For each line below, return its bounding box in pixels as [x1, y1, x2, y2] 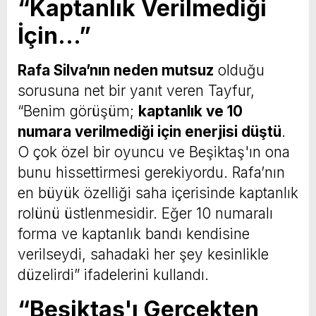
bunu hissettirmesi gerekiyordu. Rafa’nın [18, 163, 285, 181]
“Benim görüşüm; [18, 102, 138, 120]
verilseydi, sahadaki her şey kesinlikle [18, 245, 269, 263]
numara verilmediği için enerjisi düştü [18, 122, 281, 140]
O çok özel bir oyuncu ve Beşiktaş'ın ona [18, 142, 290, 161]
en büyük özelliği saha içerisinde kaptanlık [18, 183, 298, 202]
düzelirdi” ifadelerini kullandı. [18, 265, 209, 284]
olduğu [214, 61, 265, 79]
